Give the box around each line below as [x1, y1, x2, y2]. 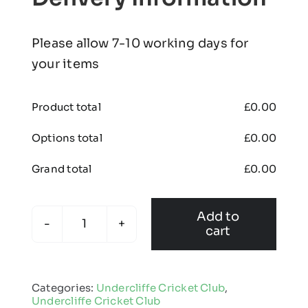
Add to [197, 208, 240, 224]
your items [31, 56, 100, 71]
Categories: [31, 280, 96, 294]
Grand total [31, 162, 92, 175]
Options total [31, 131, 102, 144]
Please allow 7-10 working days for [31, 35, 249, 51]
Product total [31, 100, 101, 113]
